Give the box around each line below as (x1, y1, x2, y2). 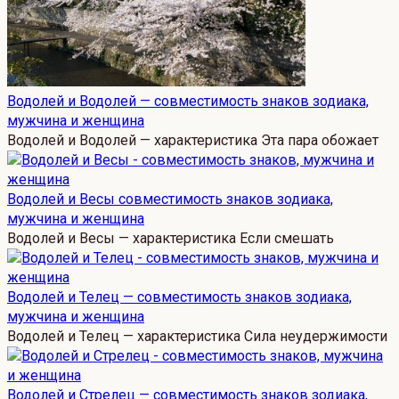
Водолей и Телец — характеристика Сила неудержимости (7, 328, 387, 346)
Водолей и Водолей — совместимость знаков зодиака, (7, 93, 369, 110)
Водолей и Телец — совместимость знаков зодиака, (7, 289, 352, 306)
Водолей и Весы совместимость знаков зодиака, (7, 191, 333, 208)
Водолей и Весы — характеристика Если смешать (7, 230, 334, 248)
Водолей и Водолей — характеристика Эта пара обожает (7, 132, 379, 150)
